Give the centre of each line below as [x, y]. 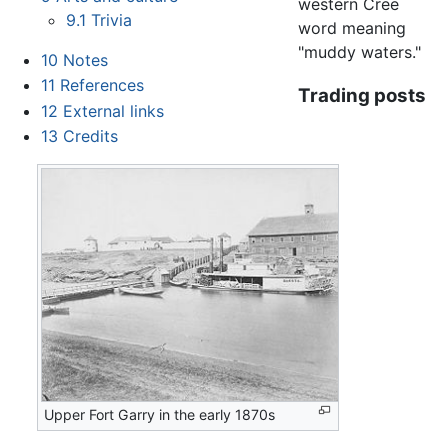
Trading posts [362, 96]
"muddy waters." [360, 51]
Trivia [112, 19]
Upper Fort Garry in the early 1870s [160, 415]
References [101, 85]
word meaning [352, 27]
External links [113, 110]
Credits [90, 136]
